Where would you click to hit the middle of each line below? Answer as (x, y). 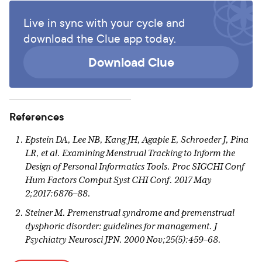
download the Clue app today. (100, 38)
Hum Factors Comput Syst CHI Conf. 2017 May (119, 180)
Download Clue (131, 62)
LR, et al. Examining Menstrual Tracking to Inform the (130, 153)
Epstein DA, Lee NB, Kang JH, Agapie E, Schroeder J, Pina (137, 139)
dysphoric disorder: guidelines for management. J (121, 226)
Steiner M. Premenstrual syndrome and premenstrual (130, 213)
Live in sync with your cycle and (104, 22)
